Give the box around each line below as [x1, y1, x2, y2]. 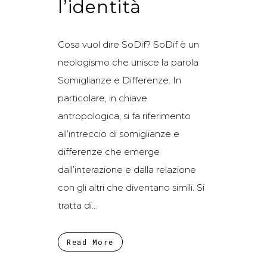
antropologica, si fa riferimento [58, 110, 191, 122]
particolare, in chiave [58, 92, 147, 104]
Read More [67, 237, 114, 247]
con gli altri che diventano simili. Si [58, 181, 204, 193]
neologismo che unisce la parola [58, 56, 198, 68]
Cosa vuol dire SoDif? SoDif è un [58, 38, 199, 50]
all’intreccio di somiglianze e [58, 128, 179, 139]
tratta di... [58, 199, 97, 211]
